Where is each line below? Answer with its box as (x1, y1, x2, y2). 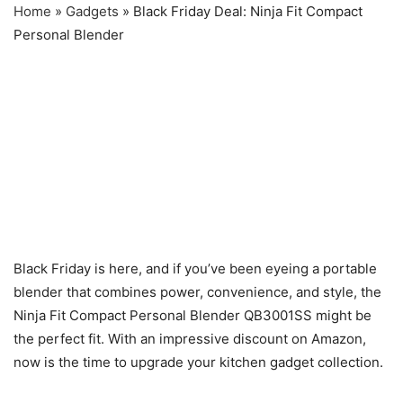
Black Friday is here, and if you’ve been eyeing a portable (13, 260, 377, 278)
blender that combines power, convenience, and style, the (13, 283, 381, 301)
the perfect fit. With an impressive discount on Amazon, (13, 330, 366, 348)
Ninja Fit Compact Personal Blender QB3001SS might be (13, 307, 372, 325)
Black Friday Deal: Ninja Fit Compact (133, 3, 363, 21)
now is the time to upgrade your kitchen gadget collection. (13, 354, 383, 372)
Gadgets (66, 3, 119, 21)
